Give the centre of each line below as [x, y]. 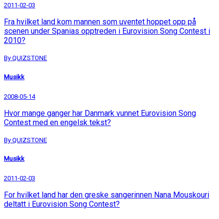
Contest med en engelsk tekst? [57, 122]
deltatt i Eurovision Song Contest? [62, 204]
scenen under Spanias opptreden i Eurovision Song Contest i [107, 31]
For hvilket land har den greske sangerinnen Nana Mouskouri [107, 195]
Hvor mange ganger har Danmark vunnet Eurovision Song [100, 113]
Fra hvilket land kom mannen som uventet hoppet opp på [100, 22]
